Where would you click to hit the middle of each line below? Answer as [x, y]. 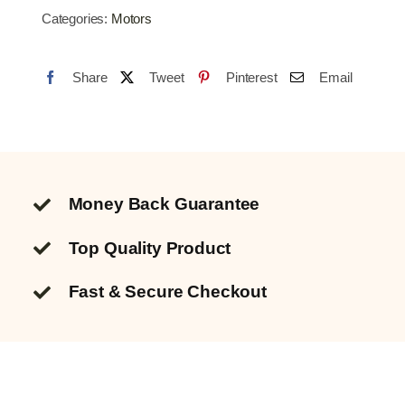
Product [198, 248]
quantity [132, 105]
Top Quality [117, 248]
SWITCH [135, 26]
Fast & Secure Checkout [167, 292]
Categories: [76, 19]
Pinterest [252, 77]
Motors [131, 19]
